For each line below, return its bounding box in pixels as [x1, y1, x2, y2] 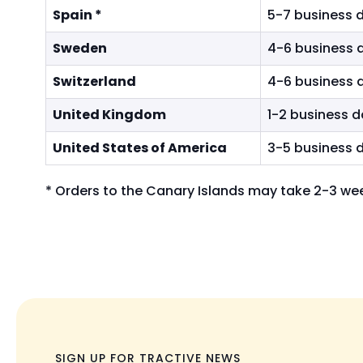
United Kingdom [53, 105, 166, 124]
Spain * [53, 6, 102, 24]
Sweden [53, 39, 107, 58]
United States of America [53, 139, 227, 157]
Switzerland [53, 72, 136, 91]
